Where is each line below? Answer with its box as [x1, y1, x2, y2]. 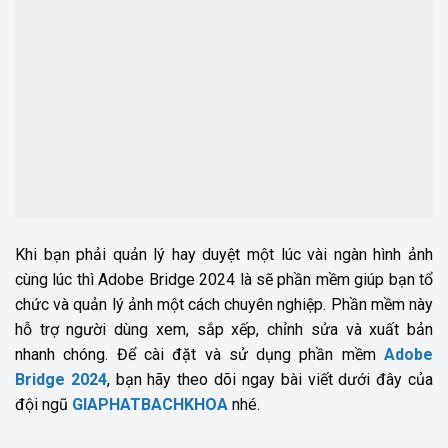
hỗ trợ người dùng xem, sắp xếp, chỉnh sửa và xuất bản [15, 320, 433, 340]
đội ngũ [15, 395, 72, 415]
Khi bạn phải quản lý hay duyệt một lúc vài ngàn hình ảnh [15, 245, 433, 265]
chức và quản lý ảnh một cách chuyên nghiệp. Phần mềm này [15, 295, 433, 315]
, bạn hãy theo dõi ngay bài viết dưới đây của [106, 370, 434, 390]
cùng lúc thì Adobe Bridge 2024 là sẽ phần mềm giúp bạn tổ [15, 270, 433, 290]
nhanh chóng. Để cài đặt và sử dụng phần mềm [15, 345, 384, 365]
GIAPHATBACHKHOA [72, 395, 228, 415]
